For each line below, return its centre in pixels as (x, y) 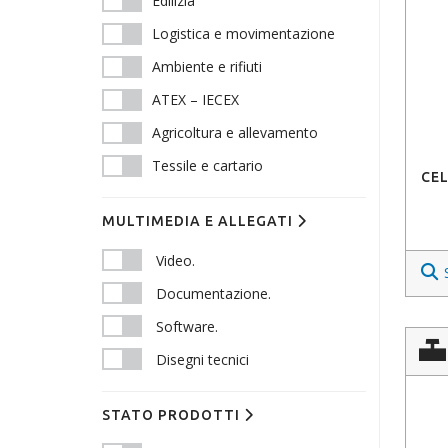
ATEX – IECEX (195, 99)
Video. (175, 260)
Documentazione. (213, 293)
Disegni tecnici (202, 359)
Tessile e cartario (207, 165)
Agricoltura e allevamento (235, 132)
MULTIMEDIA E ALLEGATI (199, 221)
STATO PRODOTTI (173, 415)
